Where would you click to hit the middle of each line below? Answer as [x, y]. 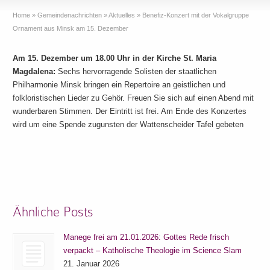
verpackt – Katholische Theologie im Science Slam [153, 251]
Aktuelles [122, 15]
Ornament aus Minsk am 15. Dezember [71, 28]
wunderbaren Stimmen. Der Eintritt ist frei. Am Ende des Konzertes [130, 111]
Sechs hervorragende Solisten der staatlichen [137, 71]
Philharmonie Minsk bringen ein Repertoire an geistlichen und [119, 85]
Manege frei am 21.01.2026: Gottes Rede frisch [146, 237]
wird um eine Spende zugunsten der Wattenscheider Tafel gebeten [128, 124]
